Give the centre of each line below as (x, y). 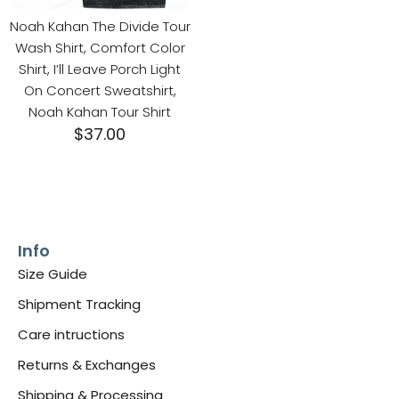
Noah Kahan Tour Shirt (100, 112)
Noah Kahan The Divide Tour (100, 27)
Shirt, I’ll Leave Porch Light (100, 69)
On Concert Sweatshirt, (100, 91)
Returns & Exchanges (87, 364)
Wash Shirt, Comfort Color (100, 48)
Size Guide (53, 273)
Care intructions (71, 334)
